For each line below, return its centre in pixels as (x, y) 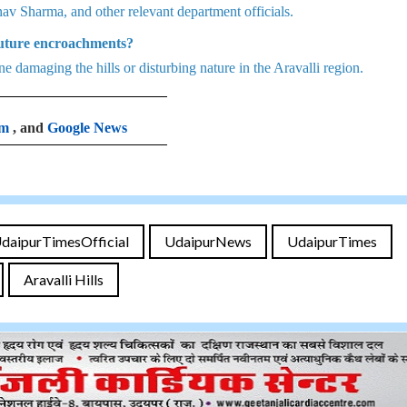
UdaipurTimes (332, 241)
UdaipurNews (208, 241)
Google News (87, 128)
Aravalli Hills (64, 279)
